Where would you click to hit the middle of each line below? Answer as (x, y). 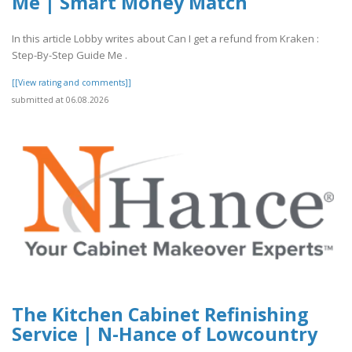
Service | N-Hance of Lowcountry (165, 334)
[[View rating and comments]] (71, 83)
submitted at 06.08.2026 (60, 100)
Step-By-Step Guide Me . (70, 55)
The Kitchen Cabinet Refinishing (160, 314)
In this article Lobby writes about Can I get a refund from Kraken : (165, 39)
